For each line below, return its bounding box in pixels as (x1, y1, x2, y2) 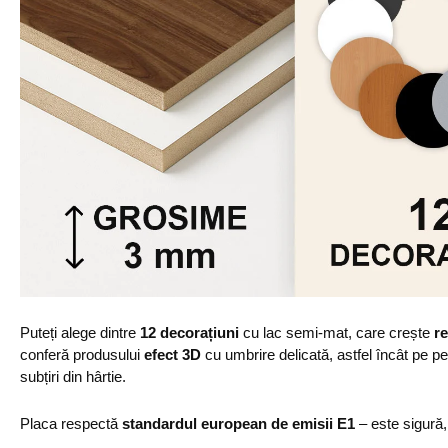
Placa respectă (20, 415, 122, 432)
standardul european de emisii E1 (122, 415, 355, 432)
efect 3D (144, 346, 201, 363)
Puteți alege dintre (20, 324, 140, 341)
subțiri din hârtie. (20, 368, 126, 385)
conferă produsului (20, 346, 144, 363)
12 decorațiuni (140, 324, 239, 341)
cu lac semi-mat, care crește (239, 324, 434, 341)
